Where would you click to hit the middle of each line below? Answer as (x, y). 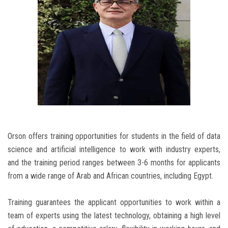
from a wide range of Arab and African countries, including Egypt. (110, 176)
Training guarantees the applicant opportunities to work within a (114, 203)
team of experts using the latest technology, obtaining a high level (114, 216)
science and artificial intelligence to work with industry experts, (114, 150)
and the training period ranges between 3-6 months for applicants (114, 163)
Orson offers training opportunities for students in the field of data (114, 136)
